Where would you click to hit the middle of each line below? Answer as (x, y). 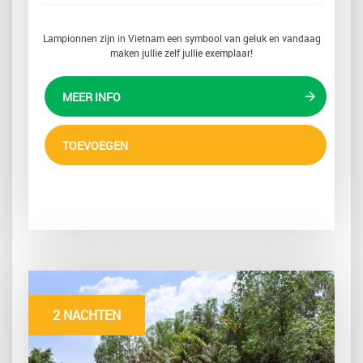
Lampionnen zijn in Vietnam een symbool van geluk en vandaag (181, 38)
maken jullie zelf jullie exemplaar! (181, 53)
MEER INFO (92, 97)
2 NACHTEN (87, 316)
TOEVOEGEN (95, 146)
